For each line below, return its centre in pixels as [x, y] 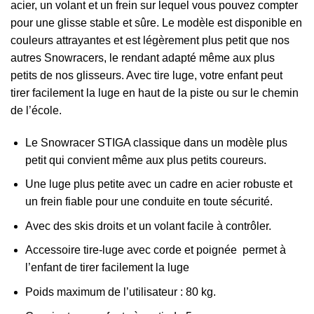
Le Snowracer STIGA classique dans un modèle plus [156, 142]
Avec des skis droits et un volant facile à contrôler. [148, 226]
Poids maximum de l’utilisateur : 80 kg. [120, 292]
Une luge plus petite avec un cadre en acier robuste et [158, 184]
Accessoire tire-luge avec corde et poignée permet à [155, 250]
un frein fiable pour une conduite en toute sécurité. [149, 202]
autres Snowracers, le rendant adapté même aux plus [143, 57]
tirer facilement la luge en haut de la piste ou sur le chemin [155, 93]
